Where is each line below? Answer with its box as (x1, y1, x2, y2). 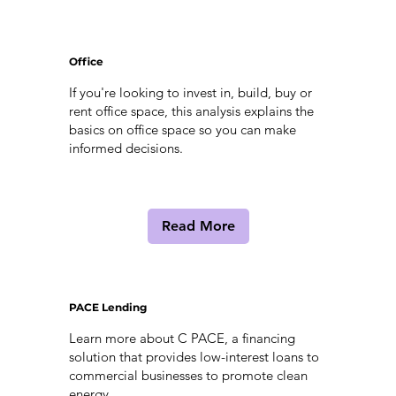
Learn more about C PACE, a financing (68, 330, 295, 347)
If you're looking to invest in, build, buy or (68, 84, 312, 102)
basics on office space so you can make (68, 121, 296, 139)
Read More (161, 217, 235, 235)
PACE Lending (68, 301, 147, 315)
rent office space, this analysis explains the (68, 103, 314, 120)
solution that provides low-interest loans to (68, 348, 319, 366)
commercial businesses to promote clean (68, 367, 308, 385)
